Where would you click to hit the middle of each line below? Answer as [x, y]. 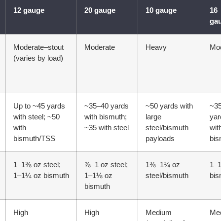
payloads [160, 139]
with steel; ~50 [37, 117]
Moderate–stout [38, 47]
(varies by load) [38, 58]
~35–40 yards [107, 106]
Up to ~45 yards [39, 106]
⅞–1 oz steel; [106, 165]
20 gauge [100, 10]
